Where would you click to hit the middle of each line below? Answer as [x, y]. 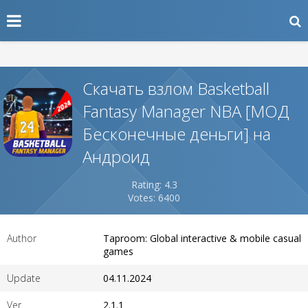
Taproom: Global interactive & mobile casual [202, 238]
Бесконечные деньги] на [177, 134]
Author [22, 238]
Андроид [116, 156]
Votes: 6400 [154, 198]
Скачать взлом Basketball [176, 88]
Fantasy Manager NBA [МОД [186, 111]
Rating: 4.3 [154, 185]
